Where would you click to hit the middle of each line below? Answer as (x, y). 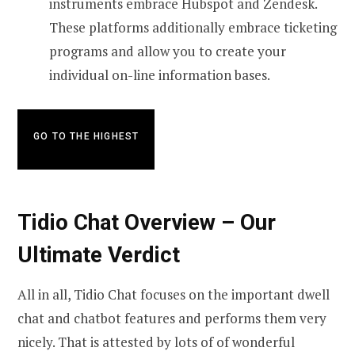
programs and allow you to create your (168, 51)
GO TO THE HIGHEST (86, 136)
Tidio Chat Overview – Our (147, 222)
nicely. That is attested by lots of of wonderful (156, 342)
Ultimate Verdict (99, 254)
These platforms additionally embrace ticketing (193, 27)
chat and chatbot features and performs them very (172, 319)
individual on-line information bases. (160, 74)
